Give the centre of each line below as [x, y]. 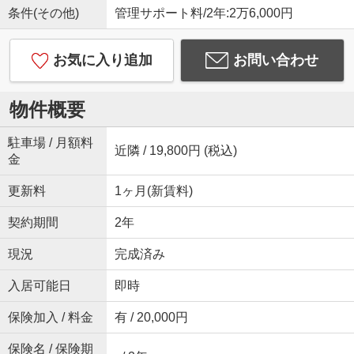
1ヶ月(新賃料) [153, 191]
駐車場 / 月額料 [50, 143]
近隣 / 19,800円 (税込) [175, 151]
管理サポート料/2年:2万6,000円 [203, 13]
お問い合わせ [276, 60]
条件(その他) [43, 13]
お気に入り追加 [102, 60]
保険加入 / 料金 [50, 318]
